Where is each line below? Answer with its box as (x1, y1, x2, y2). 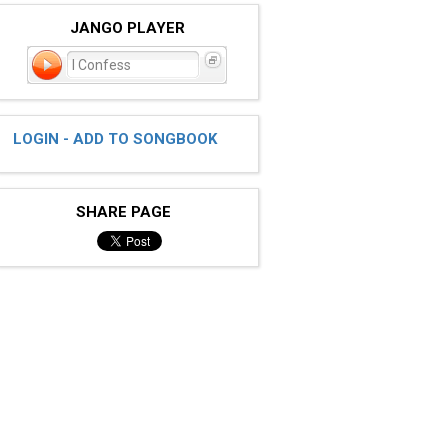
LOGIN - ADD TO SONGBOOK (12, 129, 217, 148)
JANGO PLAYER (70, 18, 186, 37)
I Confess (69, 56, 132, 73)
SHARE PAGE (76, 202, 180, 221)
